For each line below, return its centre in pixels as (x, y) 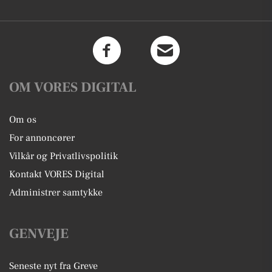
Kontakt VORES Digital (57, 174)
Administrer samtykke (56, 192)
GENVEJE (39, 234)
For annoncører (42, 138)
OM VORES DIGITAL (73, 87)
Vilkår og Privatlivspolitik (63, 156)
